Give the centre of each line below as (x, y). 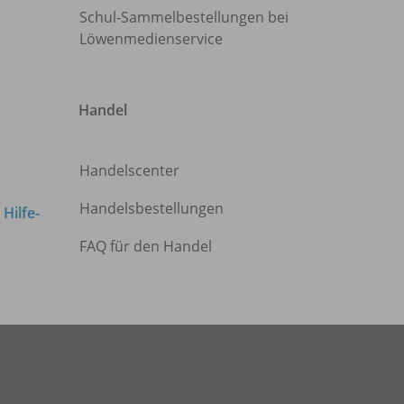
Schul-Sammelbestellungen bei (184, 18)
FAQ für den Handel (146, 247)
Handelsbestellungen (151, 209)
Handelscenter (129, 171)
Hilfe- (22, 213)
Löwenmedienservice (151, 39)
